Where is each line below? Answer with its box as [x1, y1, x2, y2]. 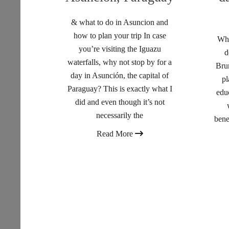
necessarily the [96, 111, 144, 120]
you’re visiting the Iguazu [78, 44, 161, 53]
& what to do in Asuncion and [71, 18, 169, 27]
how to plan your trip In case [73, 31, 166, 40]
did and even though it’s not [75, 98, 165, 106]
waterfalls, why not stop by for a [67, 58, 172, 66]
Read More [96, 129, 135, 138]
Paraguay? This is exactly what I [67, 84, 172, 93]
